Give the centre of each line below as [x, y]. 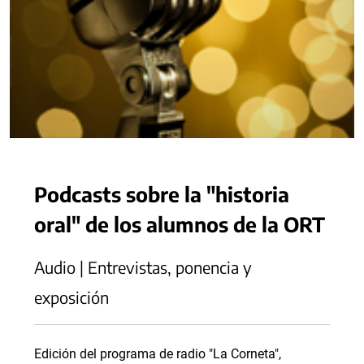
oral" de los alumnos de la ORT [180, 224]
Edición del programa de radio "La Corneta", [158, 354]
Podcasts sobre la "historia [162, 194]
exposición [71, 297]
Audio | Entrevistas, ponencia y [143, 267]
